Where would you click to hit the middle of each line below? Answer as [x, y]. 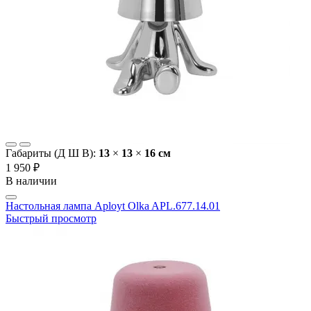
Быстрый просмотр [51, 219]
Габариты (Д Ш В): [52, 153]
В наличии [31, 181]
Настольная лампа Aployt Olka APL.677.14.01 [113, 206]
